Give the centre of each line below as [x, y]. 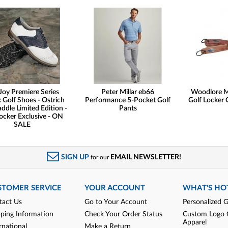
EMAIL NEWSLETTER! [146, 157]
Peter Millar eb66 [128, 92]
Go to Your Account [116, 202]
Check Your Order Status [124, 214]
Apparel [194, 222]
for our [100, 157]
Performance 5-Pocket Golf [128, 100]
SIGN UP [75, 157]
